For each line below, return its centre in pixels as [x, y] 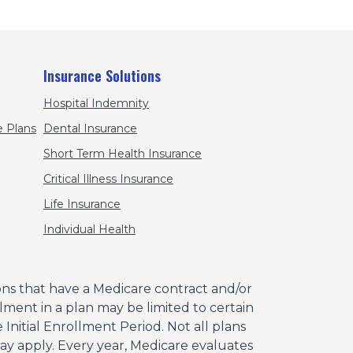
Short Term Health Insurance [123, 153]
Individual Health [89, 229]
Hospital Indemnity [96, 103]
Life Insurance [82, 204]
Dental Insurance [90, 128]
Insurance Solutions [102, 75]
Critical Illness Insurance [108, 178]
